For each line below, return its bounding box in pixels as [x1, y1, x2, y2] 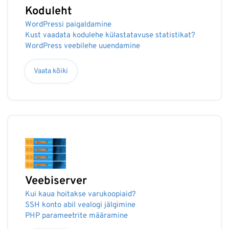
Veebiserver [25, 174, 87, 188]
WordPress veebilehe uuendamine [25, 41, 140, 51]
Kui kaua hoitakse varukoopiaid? [25, 190, 136, 199]
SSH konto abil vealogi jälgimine [25, 200, 135, 210]
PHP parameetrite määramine [25, 211, 128, 221]
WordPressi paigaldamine [25, 20, 111, 30]
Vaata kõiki [34, 67, 68, 76]
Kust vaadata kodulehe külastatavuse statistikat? [25, 31, 195, 40]
